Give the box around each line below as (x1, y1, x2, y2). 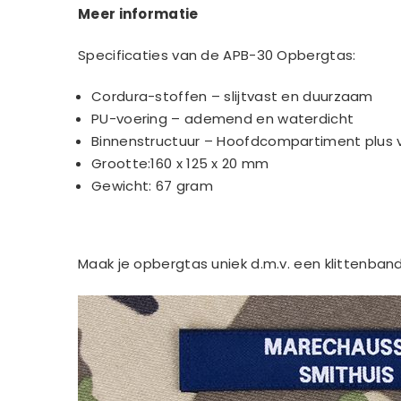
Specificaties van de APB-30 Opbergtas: (78, 46, 356, 65)
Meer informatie (78, 4, 199, 24)
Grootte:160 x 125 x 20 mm (91, 154, 269, 174)
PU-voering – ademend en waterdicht (91, 109, 354, 129)
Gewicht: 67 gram (91, 176, 213, 196)
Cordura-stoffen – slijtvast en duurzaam (91, 87, 373, 107)
